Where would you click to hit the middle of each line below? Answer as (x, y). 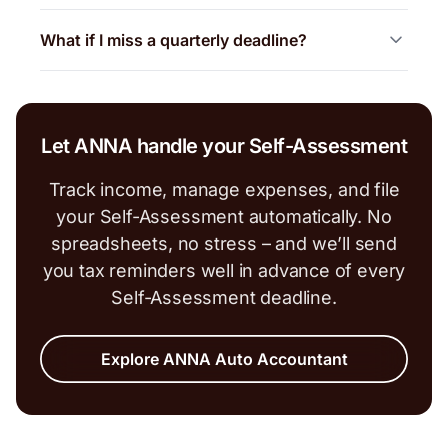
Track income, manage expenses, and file (224, 189)
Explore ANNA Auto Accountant (224, 358)
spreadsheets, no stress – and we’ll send (224, 243)
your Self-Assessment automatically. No (224, 216)
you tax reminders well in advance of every (224, 270)
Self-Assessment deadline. (224, 297)
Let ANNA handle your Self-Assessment (224, 145)
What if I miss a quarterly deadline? (173, 39)
